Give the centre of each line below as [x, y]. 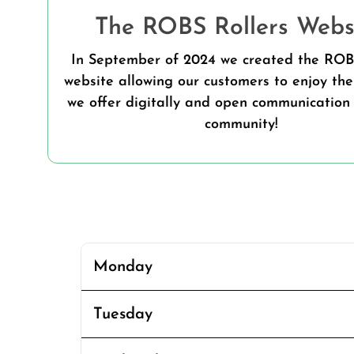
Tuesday [123, 314]
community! [241, 125]
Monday [123, 267]
